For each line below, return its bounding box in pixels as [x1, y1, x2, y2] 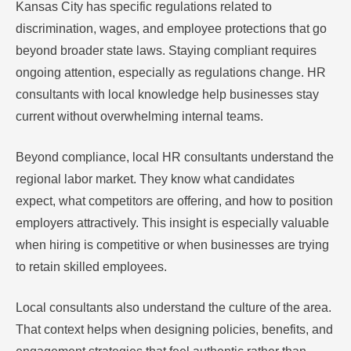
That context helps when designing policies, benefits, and [16, 323, 333, 337]
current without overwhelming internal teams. [16, 110, 263, 124]
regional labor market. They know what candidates [16, 172, 295, 186]
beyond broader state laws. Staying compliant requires [16, 44, 317, 58]
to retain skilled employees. [16, 260, 167, 274]
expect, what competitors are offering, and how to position [16, 194, 333, 208]
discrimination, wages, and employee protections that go [16, 22, 327, 36]
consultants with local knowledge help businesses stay [16, 88, 319, 102]
